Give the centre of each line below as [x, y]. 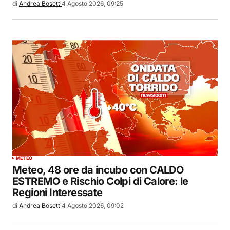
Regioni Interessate [57, 193]
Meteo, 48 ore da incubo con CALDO [98, 170]
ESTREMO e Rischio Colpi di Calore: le [100, 181]
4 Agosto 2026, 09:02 [93, 206]
